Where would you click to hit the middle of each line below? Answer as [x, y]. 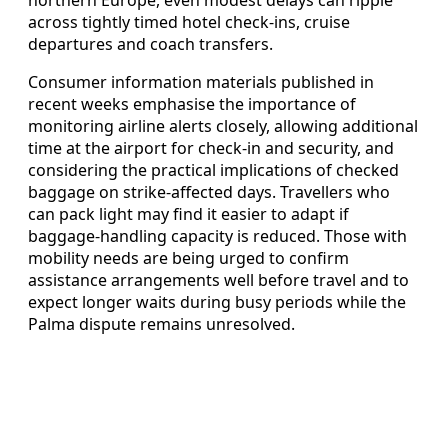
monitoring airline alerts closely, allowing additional [223, 125]
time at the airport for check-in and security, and [211, 147]
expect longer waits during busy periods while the [217, 301]
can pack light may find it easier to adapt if [188, 213]
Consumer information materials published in [201, 81]
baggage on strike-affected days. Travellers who [209, 191]
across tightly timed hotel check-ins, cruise [189, 21]
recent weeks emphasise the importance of [192, 103]
